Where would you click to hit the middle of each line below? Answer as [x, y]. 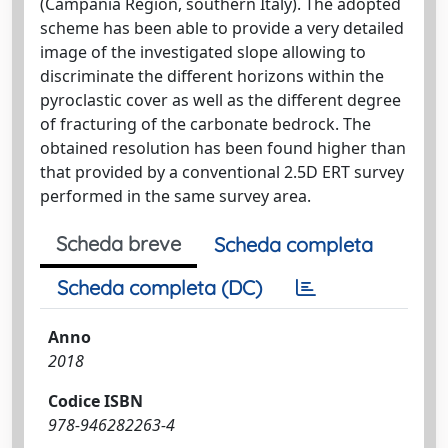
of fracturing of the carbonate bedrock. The [205, 123]
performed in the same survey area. [175, 195]
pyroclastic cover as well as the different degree [220, 99]
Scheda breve [118, 243]
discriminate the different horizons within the [212, 75]
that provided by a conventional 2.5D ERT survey [222, 171]
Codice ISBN [95, 400]
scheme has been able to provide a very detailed [222, 27]
